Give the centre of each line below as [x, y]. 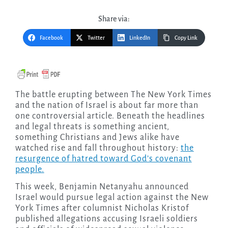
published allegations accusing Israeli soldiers [106, 219]
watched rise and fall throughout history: [98, 148]
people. [30, 170]
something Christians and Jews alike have [97, 138]
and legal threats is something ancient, [92, 127]
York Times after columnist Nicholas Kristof [102, 208]
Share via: [114, 19]
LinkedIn [140, 38]
